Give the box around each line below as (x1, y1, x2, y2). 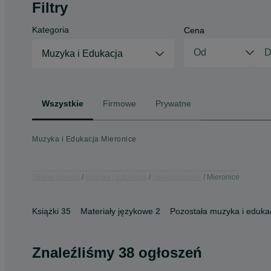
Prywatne (155, 98, 191, 108)
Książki (32, 206, 59, 216)
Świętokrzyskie (152, 172, 201, 181)
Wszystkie (42, 98, 83, 108)
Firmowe (103, 98, 136, 108)
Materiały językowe (80, 206, 153, 216)
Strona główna (32, 172, 80, 181)
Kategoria (32, 25, 69, 34)
